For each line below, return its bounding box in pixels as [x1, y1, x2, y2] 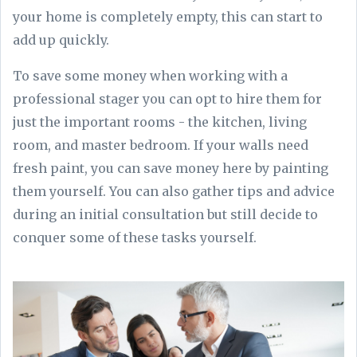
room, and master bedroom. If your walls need [13, 137, 308, 154]
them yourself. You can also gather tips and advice [13, 183, 335, 200]
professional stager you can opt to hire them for [13, 91, 322, 108]
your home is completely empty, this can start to [13, 9, 323, 25]
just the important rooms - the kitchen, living [13, 114, 307, 131]
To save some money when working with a [13, 68, 288, 84]
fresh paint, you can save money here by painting [13, 160, 328, 177]
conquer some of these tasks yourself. [13, 229, 260, 246]
